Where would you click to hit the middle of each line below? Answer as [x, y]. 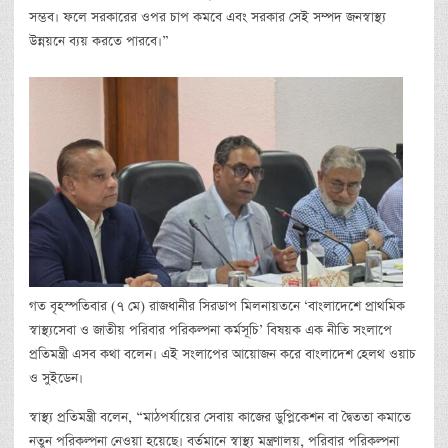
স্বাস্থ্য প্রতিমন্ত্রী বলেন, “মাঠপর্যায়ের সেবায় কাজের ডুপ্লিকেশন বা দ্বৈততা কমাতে [220, 417]
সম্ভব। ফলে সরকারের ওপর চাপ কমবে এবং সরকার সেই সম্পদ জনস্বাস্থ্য [207, 17]
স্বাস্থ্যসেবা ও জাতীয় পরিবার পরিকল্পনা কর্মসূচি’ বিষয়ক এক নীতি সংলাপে [210, 330]
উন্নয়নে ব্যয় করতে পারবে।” [99, 41]
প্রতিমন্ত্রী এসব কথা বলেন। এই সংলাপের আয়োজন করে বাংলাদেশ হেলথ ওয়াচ [222, 354]
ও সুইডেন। [56, 378]
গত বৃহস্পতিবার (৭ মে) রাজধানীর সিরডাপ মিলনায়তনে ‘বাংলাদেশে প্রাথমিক [217, 306]
